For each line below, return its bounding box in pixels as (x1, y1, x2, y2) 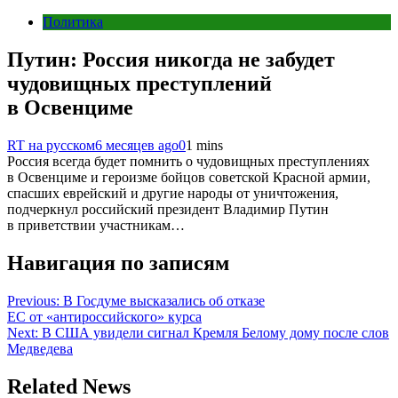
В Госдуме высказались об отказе (63, 292, 265, 308)
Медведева (7, 340, 73, 356)
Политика (43, 14, 103, 29)
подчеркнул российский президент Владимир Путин (7, 201, 329, 217)
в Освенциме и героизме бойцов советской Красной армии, (7, 169, 370, 185)
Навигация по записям (7, 251, 229, 275)
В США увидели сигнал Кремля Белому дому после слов (42, 324, 389, 340)
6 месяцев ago (95, 137, 179, 153)
